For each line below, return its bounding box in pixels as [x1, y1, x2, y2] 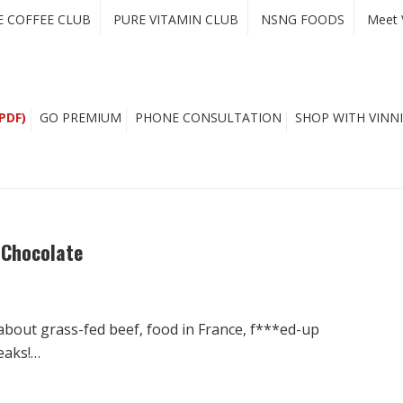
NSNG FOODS [261, 11, 345, 28]
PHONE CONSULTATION [135, 109, 282, 126]
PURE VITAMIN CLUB [113, 11, 238, 28]
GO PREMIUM [40, 109, 121, 126]
